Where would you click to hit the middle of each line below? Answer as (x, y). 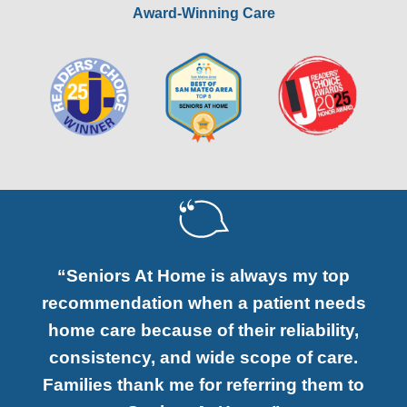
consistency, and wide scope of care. (203, 358)
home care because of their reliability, (203, 331)
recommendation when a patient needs (203, 303)
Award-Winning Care (203, 13)
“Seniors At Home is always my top (203, 276)
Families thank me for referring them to (203, 385)
